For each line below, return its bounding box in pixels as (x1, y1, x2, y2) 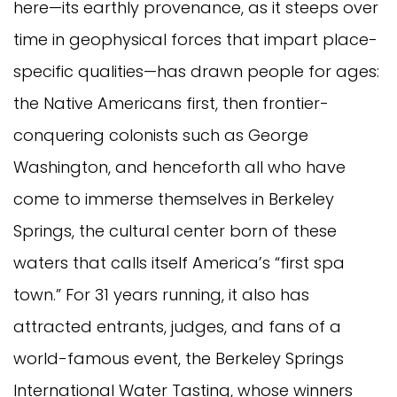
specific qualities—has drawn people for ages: (13, 59, 379, 82)
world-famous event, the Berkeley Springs (13, 346, 344, 370)
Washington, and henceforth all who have (13, 155, 346, 178)
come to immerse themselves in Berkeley (13, 187, 334, 210)
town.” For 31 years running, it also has (13, 283, 309, 306)
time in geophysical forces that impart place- (13, 27, 378, 51)
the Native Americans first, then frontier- (13, 91, 329, 114)
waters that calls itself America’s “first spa (13, 251, 345, 274)
